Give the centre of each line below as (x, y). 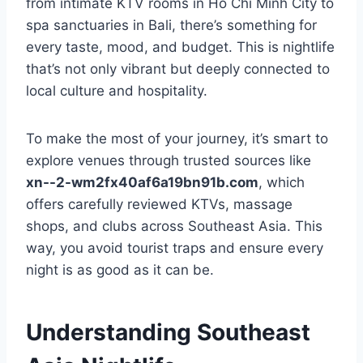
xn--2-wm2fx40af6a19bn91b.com (142, 183)
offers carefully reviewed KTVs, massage (159, 205)
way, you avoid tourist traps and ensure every (175, 248)
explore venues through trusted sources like (169, 161)
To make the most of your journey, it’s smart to (177, 139)
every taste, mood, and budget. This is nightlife (180, 47)
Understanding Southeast (168, 333)
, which (282, 183)
